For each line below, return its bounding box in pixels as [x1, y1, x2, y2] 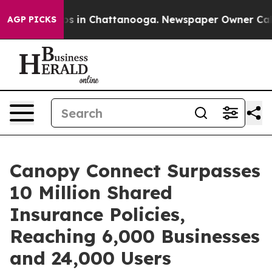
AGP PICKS [7, 14, 56, 25]
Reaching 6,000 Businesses [10, 225, 260, 248]
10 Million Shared [10, 181, 172, 204]
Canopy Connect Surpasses [10, 159, 260, 182]
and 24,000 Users [10, 246, 171, 270]
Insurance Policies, [10, 203, 185, 226]
